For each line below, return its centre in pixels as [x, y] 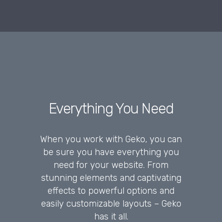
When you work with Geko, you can [111, 139]
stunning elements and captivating [111, 178]
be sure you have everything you [111, 152]
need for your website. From [111, 165]
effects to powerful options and [111, 191]
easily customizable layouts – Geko [111, 203]
